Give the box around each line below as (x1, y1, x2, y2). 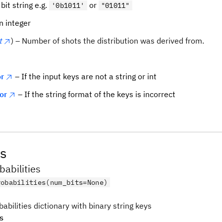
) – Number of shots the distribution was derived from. (11, 36, 204, 46)
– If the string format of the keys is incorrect (16, 89, 175, 99)
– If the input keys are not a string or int (13, 71, 157, 81)
